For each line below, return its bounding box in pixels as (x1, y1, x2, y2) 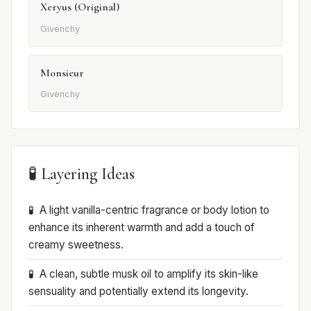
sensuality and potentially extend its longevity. (28, 284, 249, 298)
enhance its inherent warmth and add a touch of (28, 220, 255, 234)
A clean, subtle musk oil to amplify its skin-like (40, 267, 258, 280)
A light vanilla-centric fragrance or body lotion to (40, 203, 269, 217)
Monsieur (40, 65, 84, 80)
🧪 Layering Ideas (28, 163, 135, 184)
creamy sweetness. (28, 237, 124, 251)
